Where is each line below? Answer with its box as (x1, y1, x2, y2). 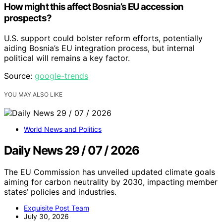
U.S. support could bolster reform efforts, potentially (4, 33, 203, 43)
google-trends (35, 70, 88, 81)
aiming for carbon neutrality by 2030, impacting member (4, 177, 218, 187)
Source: (4, 70, 35, 81)
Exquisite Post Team (24, 204, 89, 213)
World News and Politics (24, 124, 102, 133)
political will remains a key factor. (4, 53, 130, 63)
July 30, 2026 (24, 212, 69, 221)
